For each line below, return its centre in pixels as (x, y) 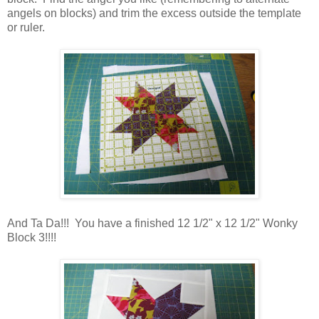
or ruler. (26, 27)
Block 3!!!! (32, 237)
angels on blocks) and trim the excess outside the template (154, 13)
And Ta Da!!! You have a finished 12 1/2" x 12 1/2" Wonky (152, 223)
